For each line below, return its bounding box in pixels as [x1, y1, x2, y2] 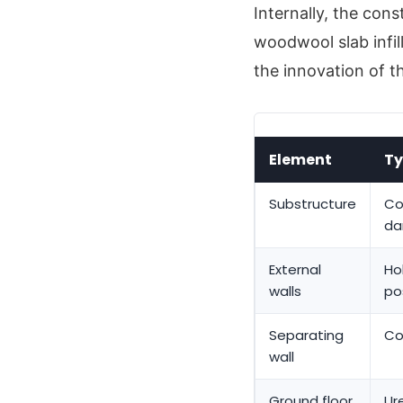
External [269, 260, 321, 280]
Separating [269, 326, 344, 345]
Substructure [269, 194, 356, 214]
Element [269, 149, 332, 171]
